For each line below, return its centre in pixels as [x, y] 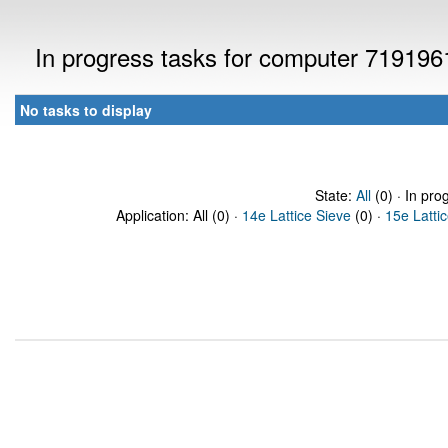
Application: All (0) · [179, 215]
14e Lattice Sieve [296, 215]
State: [335, 195]
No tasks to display [86, 110]
